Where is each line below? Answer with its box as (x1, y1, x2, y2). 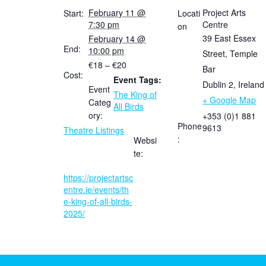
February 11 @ (88, 7, 145, 18)
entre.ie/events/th (64, 183, 129, 195)
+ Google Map (202, 94, 256, 106)
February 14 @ (88, 33, 145, 45)
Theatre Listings (64, 124, 124, 136)
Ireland (238, 78, 264, 90)
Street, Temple (202, 47, 258, 59)
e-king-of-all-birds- (64, 195, 132, 207)
